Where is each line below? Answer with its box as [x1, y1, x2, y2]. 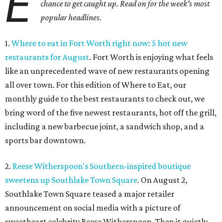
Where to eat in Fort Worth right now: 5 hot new [11, 38, 187, 49]
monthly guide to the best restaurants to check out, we [5, 94, 205, 104]
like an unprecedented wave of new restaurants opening [5, 66, 210, 76]
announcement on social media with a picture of [5, 203, 180, 213]
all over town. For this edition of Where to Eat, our [5, 80, 186, 90]
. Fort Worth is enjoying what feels [89, 52, 213, 62]
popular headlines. [41, 12, 102, 23]
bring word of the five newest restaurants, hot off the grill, [5, 108, 217, 118]
